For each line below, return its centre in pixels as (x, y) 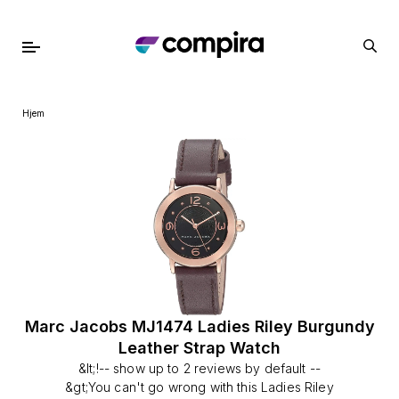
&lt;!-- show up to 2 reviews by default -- (199, 368)
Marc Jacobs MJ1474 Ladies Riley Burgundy (199, 326)
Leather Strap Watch (199, 348)
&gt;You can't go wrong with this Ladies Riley (199, 387)
